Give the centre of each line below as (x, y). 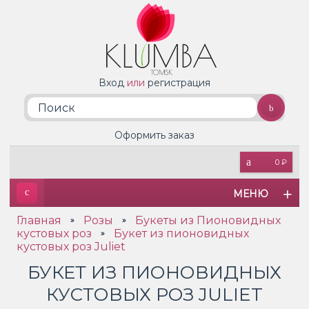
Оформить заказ (154, 135)
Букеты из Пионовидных (208, 220)
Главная (39, 220)
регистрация (179, 83)
